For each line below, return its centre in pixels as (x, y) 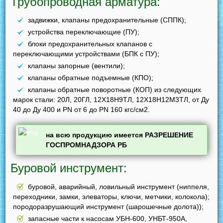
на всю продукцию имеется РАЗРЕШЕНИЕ (120, 135)
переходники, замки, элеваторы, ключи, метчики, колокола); (111, 196)
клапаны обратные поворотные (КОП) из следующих (115, 89)
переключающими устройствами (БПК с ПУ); (86, 54)
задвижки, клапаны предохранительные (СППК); (107, 20)
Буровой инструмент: (69, 168)
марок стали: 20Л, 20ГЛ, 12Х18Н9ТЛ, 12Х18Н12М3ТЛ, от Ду (111, 99)
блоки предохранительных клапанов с (90, 44)
